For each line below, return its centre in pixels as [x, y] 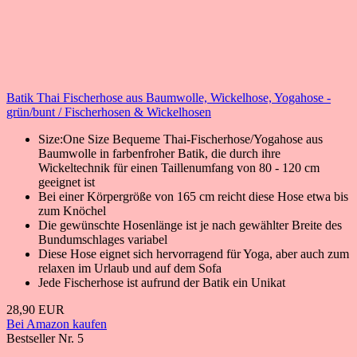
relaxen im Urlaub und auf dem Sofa [130, 268]
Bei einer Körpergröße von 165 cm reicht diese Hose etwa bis [193, 196]
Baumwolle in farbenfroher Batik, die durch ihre [159, 153]
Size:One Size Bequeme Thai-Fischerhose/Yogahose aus [180, 139]
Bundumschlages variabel [103, 239]
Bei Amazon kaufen [57, 324]
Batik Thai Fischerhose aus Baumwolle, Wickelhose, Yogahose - [169, 97]
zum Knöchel [72, 210]
